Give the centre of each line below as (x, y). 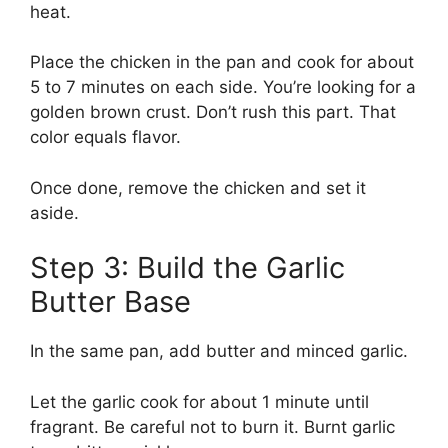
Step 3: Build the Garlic (187, 268)
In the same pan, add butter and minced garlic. (219, 351)
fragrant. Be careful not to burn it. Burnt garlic (212, 426)
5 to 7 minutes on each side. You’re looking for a (223, 87)
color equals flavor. (105, 137)
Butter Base (110, 302)
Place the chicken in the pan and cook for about (222, 62)
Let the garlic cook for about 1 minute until (199, 401)
